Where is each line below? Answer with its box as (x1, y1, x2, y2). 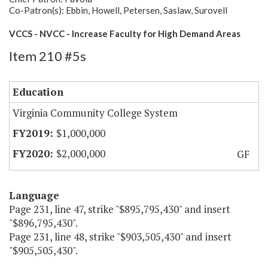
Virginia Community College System (13, 106, 178, 120)
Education (13, 85, 63, 99)
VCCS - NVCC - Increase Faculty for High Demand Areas (9, 28, 240, 39)
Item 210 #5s (9, 48, 86, 65)
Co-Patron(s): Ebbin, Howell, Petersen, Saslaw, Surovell (9, 5, 227, 16)
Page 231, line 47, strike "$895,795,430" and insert (9, 202, 230, 217)
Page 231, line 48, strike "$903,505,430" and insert (9, 230, 232, 244)
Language (9, 188, 59, 203)
